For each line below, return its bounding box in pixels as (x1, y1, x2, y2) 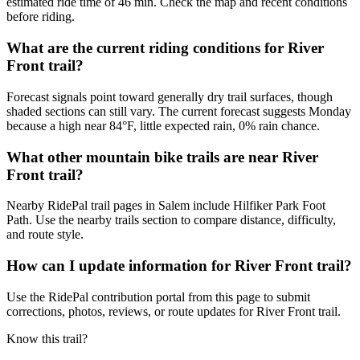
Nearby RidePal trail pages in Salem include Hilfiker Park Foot (6, 198, 325, 213)
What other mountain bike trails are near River (6, 148, 318, 166)
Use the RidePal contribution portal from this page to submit (6, 289, 310, 304)
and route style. (6, 227, 84, 242)
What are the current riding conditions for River (6, 39, 324, 57)
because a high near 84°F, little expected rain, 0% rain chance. (6, 118, 320, 133)
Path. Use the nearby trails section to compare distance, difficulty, (6, 213, 336, 227)
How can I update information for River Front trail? (6, 257, 352, 275)
